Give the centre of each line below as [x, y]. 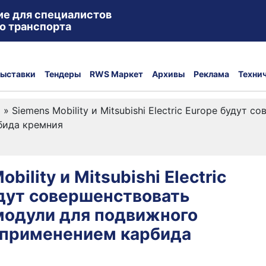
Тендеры [63, 74]
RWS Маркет [116, 74]
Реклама [211, 74]
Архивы [168, 74]
